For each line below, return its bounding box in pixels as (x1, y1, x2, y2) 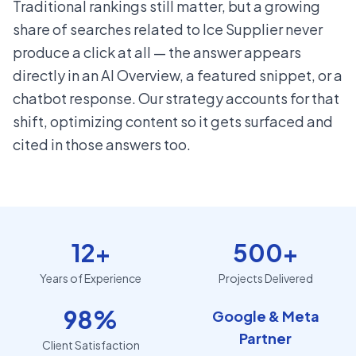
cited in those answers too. (13, 135, 191, 154)
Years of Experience (40, 271, 141, 286)
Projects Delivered (218, 271, 313, 286)
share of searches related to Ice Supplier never (13, 20, 323, 39)
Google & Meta (211, 307, 319, 326)
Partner (239, 329, 292, 348)
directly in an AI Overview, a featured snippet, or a (13, 66, 342, 85)
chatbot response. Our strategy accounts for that (13, 89, 339, 108)
